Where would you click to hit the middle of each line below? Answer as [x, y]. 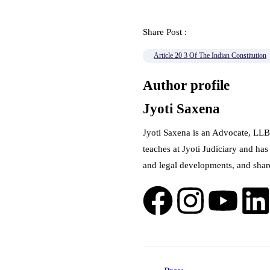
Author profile [186, 85]
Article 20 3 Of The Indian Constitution [210, 55]
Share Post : [166, 32]
